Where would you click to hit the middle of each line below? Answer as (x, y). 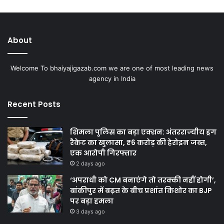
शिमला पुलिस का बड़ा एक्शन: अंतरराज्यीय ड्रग (143, 132)
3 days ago (90, 212)
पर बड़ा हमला (92, 201)
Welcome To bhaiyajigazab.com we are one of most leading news (112, 68)
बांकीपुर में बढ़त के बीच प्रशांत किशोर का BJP (141, 191)
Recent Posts (34, 104)
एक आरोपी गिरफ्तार (103, 153)
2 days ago (90, 164)
